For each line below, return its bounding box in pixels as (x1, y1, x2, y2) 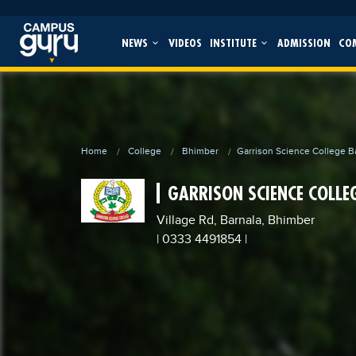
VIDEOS (168, 35, 202, 50)
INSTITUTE (209, 35, 260, 50)
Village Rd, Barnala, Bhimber (157, 213, 315, 228)
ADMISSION (277, 35, 331, 50)
